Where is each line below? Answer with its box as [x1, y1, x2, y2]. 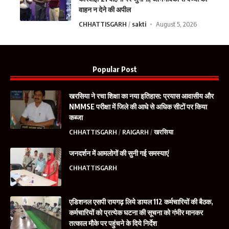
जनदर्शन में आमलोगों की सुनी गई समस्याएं [69, 149, 169, 158]
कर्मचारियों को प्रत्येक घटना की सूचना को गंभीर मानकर [69, 208, 203, 217]
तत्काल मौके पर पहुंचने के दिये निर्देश [69, 219, 157, 228]
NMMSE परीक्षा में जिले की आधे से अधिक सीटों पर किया [69, 102, 207, 111]
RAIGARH [122, 128, 149, 136]
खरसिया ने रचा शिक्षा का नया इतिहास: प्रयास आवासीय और [69, 91, 214, 101]
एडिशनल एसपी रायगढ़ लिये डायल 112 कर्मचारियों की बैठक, [69, 197, 213, 207]
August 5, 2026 [155, 20, 197, 29]
